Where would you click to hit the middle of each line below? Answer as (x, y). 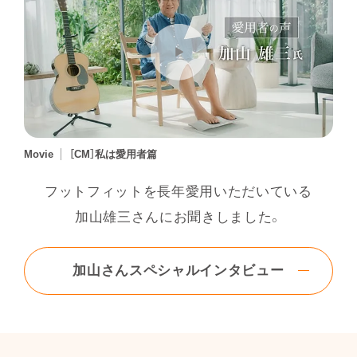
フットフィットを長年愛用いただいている (178, 192)
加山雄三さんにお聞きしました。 (178, 218)
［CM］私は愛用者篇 (113, 155)
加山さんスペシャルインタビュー (178, 271)
